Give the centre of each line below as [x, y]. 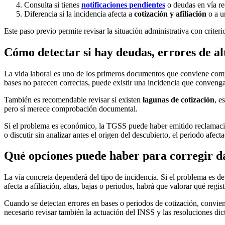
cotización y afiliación [170, 14]
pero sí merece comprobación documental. [71, 108]
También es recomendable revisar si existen [73, 99]
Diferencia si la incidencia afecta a [79, 14]
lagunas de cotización [179, 99]
